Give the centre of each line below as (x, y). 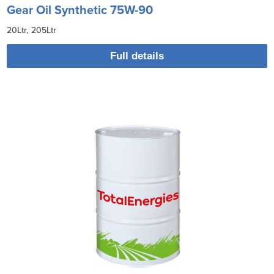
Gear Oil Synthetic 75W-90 (80, 10)
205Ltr (44, 30)
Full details (137, 56)
